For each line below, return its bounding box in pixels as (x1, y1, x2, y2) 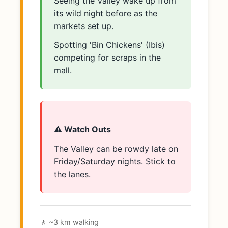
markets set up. (54, 20, 113, 31)
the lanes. (54, 168, 91, 179)
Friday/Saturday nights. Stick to (54, 156, 176, 166)
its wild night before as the (54, 8, 157, 18)
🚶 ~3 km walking (40, 217, 99, 226)
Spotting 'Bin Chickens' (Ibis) (54, 39, 165, 50)
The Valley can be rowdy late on (54, 143, 178, 154)
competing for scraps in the (54, 52, 161, 63)
